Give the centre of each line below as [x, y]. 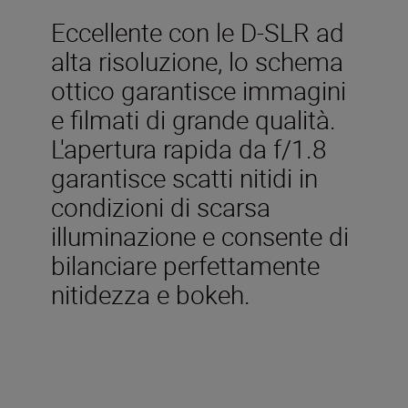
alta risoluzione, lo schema [197, 61]
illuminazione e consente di [200, 235]
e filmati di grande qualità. [194, 119]
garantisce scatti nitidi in [184, 177]
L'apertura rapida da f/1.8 [189, 148]
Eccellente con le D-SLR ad [198, 31]
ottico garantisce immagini [199, 90]
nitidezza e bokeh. [151, 294]
